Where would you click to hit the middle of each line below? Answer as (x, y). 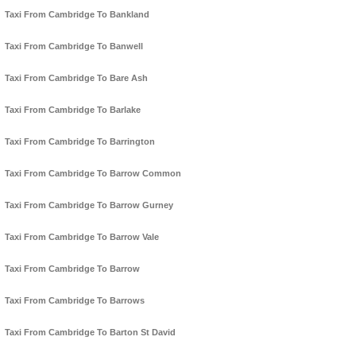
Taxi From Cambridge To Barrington (80, 142)
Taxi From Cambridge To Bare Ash (76, 78)
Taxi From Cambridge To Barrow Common (93, 174)
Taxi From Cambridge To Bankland (77, 15)
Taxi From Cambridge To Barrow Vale (82, 237)
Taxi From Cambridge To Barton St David (90, 333)
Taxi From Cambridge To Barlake (73, 110)
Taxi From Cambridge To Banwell (74, 46)
